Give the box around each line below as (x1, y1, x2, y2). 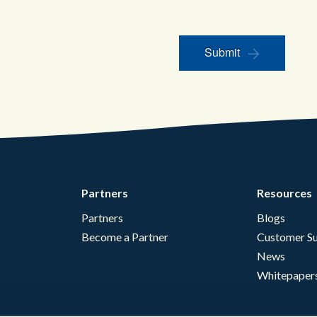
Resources (257, 186, 312, 200)
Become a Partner (81, 230, 168, 244)
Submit (204, 43, 241, 60)
